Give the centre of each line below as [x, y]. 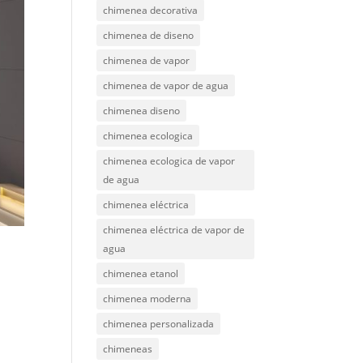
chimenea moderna [147, 299]
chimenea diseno [142, 111]
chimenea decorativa [151, 10]
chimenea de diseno [149, 35]
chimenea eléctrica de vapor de [174, 230]
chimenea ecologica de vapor [169, 161]
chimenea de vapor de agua [166, 85]
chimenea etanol [141, 273]
